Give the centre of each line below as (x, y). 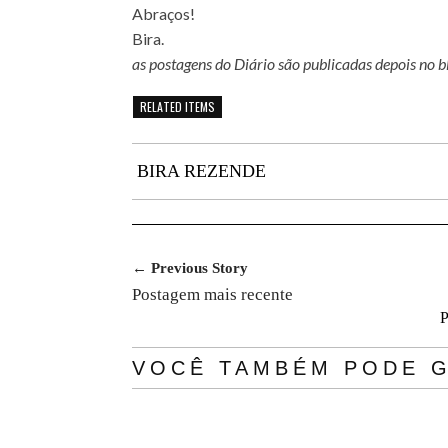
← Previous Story (190, 268)
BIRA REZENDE (201, 171)
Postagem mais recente (212, 295)
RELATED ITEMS (177, 107)
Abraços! (163, 14)
